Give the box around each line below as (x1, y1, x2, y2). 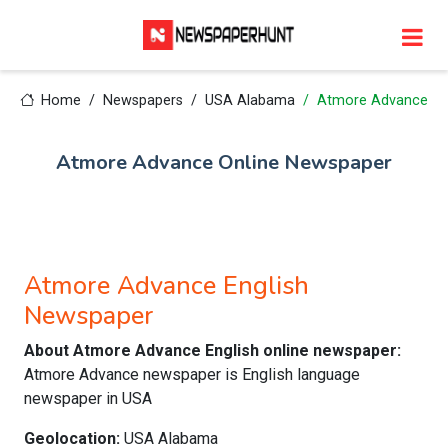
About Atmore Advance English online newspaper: (24, 341, 401, 360)
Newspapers (103, 92, 184, 109)
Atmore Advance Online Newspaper (56, 149, 392, 176)
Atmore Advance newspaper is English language (24, 365, 360, 384)
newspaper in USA (24, 389, 152, 408)
